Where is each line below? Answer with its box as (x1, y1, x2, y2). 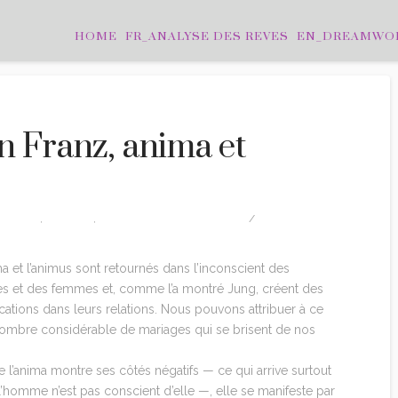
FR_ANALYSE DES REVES (124, 29, 290, 44)
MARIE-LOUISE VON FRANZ (106, 212, 244, 225)
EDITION (52, 212, 93, 225)
